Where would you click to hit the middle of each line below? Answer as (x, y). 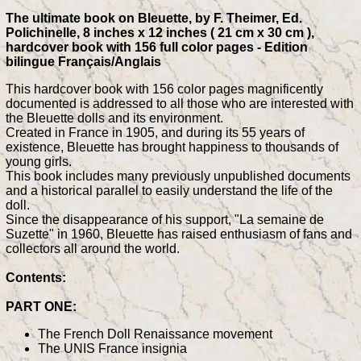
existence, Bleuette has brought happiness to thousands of (172, 147)
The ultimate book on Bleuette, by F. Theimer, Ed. (154, 18)
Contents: (36, 277)
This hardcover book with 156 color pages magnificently (164, 89)
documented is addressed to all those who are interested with (180, 103)
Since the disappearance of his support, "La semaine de (165, 219)
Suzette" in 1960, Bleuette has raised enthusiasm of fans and (179, 234)
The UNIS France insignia (112, 348)
